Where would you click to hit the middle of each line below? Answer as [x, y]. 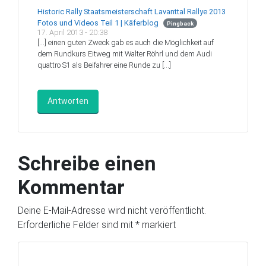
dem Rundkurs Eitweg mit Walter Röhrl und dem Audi [125, 53]
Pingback [180, 23]
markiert [158, 224]
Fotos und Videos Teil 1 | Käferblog [98, 23]
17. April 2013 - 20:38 [72, 32]
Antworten [68, 101]
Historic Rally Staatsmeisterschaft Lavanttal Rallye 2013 [132, 11]
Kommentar [71, 187]
